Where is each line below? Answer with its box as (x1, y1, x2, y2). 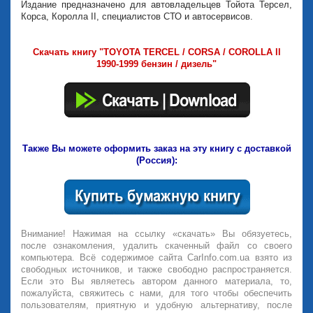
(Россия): (136, 155, 177, 166)
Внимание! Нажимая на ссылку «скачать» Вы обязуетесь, (21, 228, 292, 239)
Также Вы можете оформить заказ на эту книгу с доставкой (22, 143, 291, 154)
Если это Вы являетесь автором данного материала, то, (21, 276, 292, 286)
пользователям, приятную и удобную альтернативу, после (21, 300, 292, 310)
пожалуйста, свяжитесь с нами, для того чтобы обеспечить (21, 288, 292, 298)
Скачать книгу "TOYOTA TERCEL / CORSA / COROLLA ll (32, 47, 281, 57)
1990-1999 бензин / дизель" (96, 59, 217, 69)
